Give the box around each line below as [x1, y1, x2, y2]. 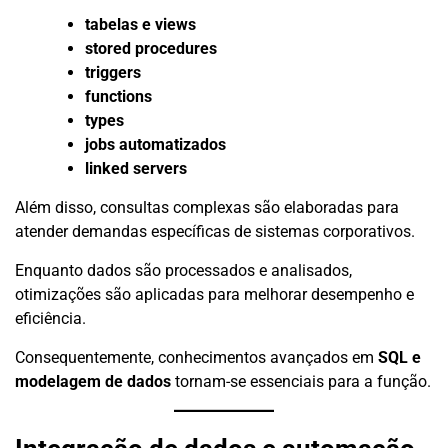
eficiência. [15, 309, 86, 329]
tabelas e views [85, 15, 196, 35]
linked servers [85, 159, 187, 179]
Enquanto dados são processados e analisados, [15, 261, 352, 281]
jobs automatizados [85, 135, 226, 155]
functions [85, 87, 152, 107]
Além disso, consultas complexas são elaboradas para [15, 198, 399, 218]
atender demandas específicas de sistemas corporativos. [15, 222, 415, 242]
